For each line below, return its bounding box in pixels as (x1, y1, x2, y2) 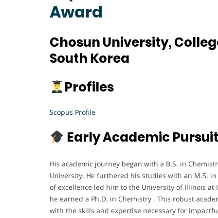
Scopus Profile (50, 108, 95, 117)
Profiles (64, 78, 114, 96)
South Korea (50, 50, 129, 68)
